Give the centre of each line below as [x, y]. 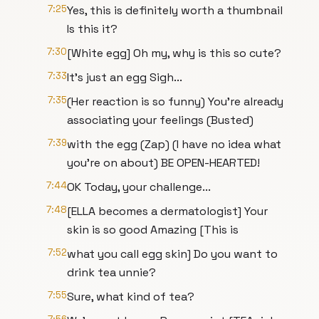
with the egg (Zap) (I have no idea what [174, 144]
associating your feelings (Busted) [160, 120]
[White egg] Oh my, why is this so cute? [174, 53]
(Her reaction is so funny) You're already [175, 101]
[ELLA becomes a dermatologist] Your [167, 211]
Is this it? [92, 29]
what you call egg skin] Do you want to [172, 254]
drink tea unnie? [111, 272]
